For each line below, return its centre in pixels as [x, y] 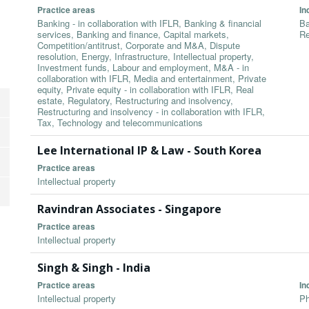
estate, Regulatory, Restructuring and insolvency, [135, 101]
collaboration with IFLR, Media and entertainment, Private [152, 79]
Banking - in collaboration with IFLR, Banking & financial [149, 23]
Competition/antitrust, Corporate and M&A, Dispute [139, 46]
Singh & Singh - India [94, 268]
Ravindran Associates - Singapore [129, 209]
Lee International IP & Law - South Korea [149, 151]
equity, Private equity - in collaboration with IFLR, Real [146, 90]
